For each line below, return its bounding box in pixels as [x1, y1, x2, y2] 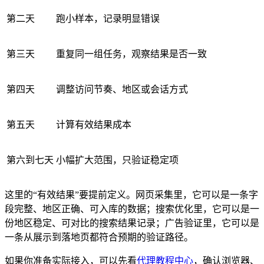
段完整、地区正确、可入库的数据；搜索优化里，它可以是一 [5, 203, 259, 214]
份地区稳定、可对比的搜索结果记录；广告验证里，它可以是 [5, 217, 259, 228]
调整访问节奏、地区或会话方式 [56, 84, 188, 94]
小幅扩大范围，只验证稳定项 [56, 154, 179, 165]
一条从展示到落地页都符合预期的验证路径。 [5, 232, 193, 242]
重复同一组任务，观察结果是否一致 [56, 48, 207, 59]
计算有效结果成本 [56, 119, 131, 130]
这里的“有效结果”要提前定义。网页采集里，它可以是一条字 [5, 189, 258, 200]
